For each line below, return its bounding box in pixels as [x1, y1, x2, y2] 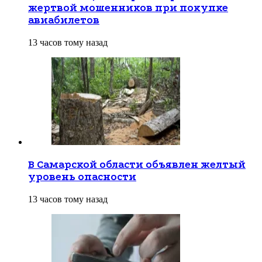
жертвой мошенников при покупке [28, 2, 228, 15]
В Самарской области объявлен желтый [28, 158, 246, 171]
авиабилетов [28, 14, 99, 27]
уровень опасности [28, 170, 136, 183]
